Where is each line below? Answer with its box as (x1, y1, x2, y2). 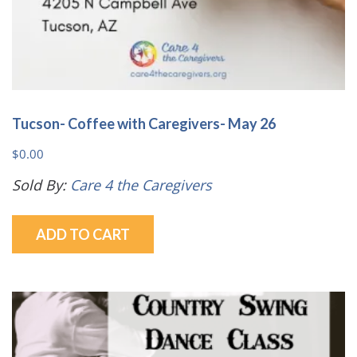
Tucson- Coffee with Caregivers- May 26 (12, 114, 276, 132)
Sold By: (12, 175, 70, 194)
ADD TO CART (36, 225, 130, 243)
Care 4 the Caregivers (70, 175, 212, 194)
